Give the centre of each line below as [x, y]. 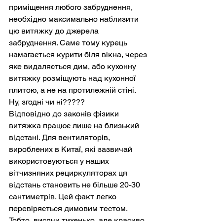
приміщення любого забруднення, [72, 7]
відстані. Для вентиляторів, [60, 137]
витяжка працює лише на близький [75, 126]
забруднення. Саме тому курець [69, 43]
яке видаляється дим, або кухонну [74, 66]
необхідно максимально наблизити [75, 19]
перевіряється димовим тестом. [69, 208]
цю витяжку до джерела [55, 31]
